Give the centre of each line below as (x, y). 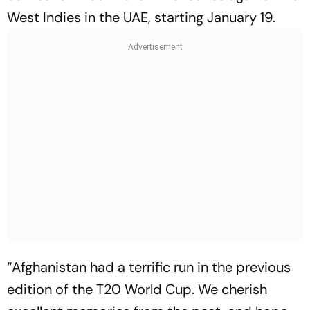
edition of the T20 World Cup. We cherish (137, 289)
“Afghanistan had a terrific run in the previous (149, 267)
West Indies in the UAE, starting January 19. (141, 17)
